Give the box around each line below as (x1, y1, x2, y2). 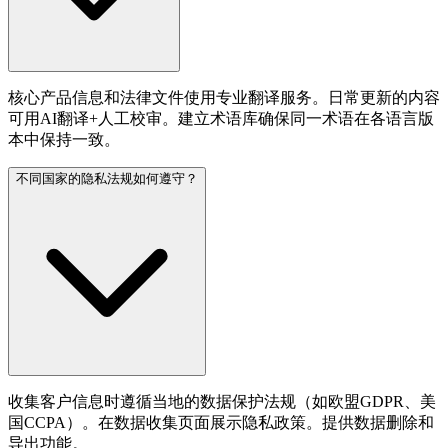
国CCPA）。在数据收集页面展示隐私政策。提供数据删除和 (8, 413, 434, 431)
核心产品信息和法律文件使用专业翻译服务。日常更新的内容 (8, 88, 440, 106)
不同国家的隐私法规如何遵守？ (16, 170, 198, 186)
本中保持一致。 (8, 130, 120, 148)
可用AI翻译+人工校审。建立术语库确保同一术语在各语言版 (8, 109, 434, 127)
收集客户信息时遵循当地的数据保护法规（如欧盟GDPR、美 (8, 392, 436, 410)
